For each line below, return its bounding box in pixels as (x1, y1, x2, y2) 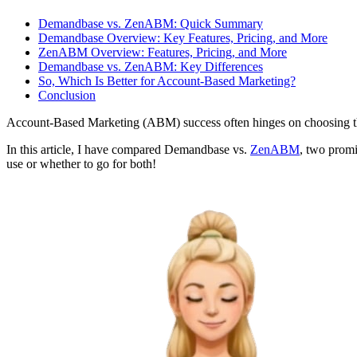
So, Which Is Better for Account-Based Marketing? (38, 74, 296, 88)
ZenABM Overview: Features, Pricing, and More (38, 45, 287, 60)
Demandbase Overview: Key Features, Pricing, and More (38, 31, 328, 45)
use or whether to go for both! (6, 157, 156, 171)
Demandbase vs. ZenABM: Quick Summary (38, 17, 263, 31)
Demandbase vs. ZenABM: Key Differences (38, 60, 263, 74)
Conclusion (38, 88, 96, 103)
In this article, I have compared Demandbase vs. (6, 143, 250, 157)
